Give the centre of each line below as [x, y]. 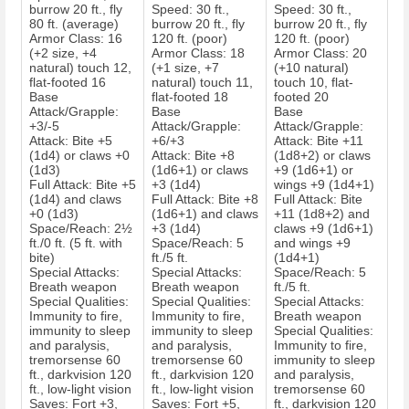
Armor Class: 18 [198, 53]
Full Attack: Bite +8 [205, 199]
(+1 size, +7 [185, 68]
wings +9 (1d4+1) [324, 185]
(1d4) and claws [75, 199]
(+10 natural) [311, 68]
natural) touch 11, [202, 83]
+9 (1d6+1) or [314, 170]
